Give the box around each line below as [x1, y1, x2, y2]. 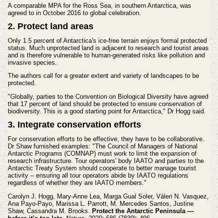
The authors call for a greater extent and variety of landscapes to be [7, 72, 199, 80]
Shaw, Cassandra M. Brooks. [7, 207, 92, 215]
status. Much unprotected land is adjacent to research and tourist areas [7, 44, 209, 52]
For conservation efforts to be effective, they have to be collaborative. [7, 135, 204, 143]
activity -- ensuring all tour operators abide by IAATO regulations [7, 171, 188, 179]
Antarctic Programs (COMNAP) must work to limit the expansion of [7, 149, 197, 157]
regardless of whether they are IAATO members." [7, 179, 146, 186]
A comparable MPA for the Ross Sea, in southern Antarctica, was [7, 2, 191, 10]
